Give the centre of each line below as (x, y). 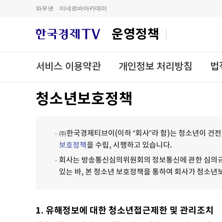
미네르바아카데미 (83, 8)
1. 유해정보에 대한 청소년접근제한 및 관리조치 (125, 211)
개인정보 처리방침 (155, 67)
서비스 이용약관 (68, 67)
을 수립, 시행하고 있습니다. (129, 145)
